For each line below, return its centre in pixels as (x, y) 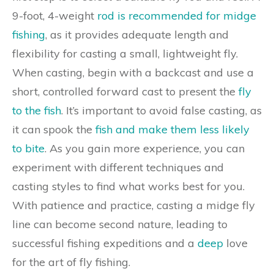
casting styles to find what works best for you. (128, 186)
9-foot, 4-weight (55, 16)
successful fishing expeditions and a (105, 243)
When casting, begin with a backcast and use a (133, 72)
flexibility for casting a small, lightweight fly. (125, 54)
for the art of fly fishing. (71, 262)
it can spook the (54, 129)
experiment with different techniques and (118, 167)
